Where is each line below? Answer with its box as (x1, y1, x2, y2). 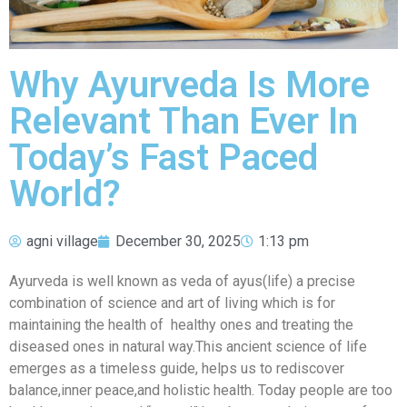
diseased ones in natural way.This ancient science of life (9, 338, 371, 356)
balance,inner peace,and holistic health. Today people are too (9, 382, 392, 400)
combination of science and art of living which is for (9, 294, 335, 313)
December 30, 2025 (115, 233, 241, 251)
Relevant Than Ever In (9, 100, 358, 144)
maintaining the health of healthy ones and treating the (9, 316, 353, 334)
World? (9, 173, 121, 216)
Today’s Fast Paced (9, 136, 318, 180)
